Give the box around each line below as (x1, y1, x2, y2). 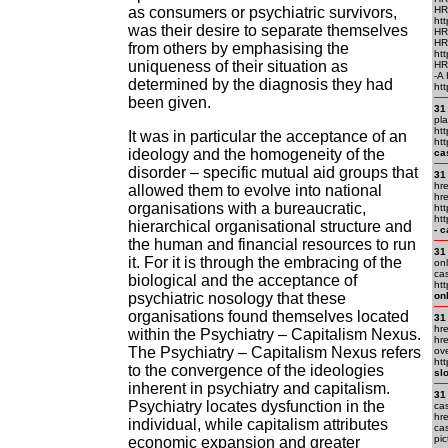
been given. (128, 94, 211, 111)
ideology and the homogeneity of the (128, 146, 385, 163)
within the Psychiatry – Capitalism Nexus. (128, 326, 421, 343)
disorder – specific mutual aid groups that (128, 164, 418, 181)
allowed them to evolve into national (128, 182, 382, 199)
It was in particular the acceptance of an (128, 128, 407, 145)
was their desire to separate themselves (128, 22, 408, 39)
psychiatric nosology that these (128, 290, 346, 307)
